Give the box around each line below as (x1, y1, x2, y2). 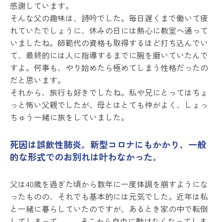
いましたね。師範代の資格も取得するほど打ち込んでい (10, 37, 208, 49)
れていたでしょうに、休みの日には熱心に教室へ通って (10, 24, 208, 37)
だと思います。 (10, 74, 65, 86)
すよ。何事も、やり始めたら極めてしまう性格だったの (10, 61, 208, 74)
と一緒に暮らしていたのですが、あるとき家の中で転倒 (10, 203, 208, 215)
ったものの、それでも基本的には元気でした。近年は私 (10, 190, 208, 203)
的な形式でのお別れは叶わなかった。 (10, 150, 162, 164)
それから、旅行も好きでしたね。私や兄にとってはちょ (10, 86, 208, 99)
